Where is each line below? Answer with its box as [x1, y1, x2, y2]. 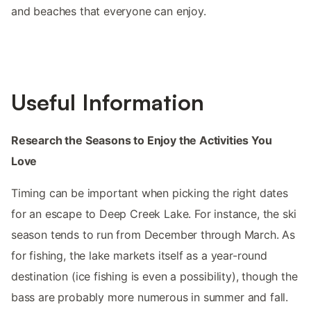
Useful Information [11, 88, 204, 117]
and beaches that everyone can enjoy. [11, 4, 206, 19]
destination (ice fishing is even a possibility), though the [11, 269, 298, 284]
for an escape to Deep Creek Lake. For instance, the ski [11, 207, 297, 221]
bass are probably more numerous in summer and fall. [11, 290, 289, 305]
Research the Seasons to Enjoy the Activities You [11, 133, 272, 148]
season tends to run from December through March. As [11, 228, 296, 242]
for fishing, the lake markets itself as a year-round [11, 249, 267, 263]
